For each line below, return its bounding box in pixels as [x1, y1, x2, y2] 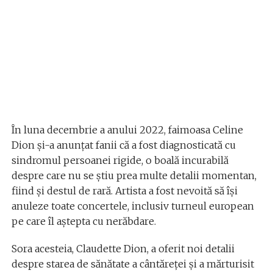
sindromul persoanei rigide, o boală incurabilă [11, 154, 229, 166]
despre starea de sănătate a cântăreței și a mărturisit [11, 257, 254, 270]
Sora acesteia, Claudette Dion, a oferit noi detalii [11, 242, 235, 255]
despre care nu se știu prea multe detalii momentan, [11, 169, 257, 182]
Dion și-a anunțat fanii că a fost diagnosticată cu [11, 138, 236, 151]
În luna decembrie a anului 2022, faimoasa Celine [11, 123, 243, 136]
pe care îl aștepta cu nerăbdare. [11, 214, 156, 227]
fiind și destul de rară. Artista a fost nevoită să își [11, 184, 238, 197]
